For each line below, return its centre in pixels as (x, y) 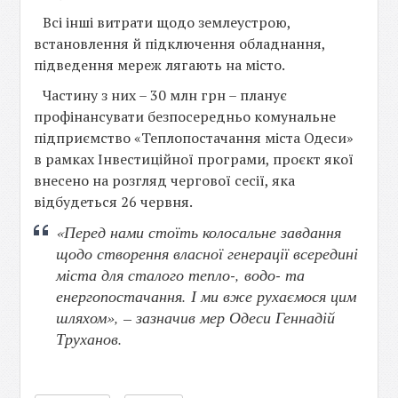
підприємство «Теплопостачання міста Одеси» (194, 138)
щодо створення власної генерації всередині (207, 253)
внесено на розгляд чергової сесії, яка (165, 180)
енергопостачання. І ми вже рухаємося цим (207, 296)
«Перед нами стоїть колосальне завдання (199, 232)
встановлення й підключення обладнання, (180, 44)
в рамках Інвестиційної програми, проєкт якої (194, 159)
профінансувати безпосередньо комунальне (185, 116)
